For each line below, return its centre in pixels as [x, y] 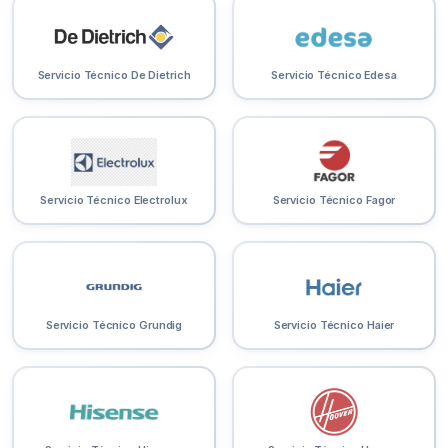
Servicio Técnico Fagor [334, 200]
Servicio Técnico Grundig [114, 325]
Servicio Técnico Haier [334, 325]
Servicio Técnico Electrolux [114, 200]
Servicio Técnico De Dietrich [114, 75]
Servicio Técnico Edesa [334, 75]
